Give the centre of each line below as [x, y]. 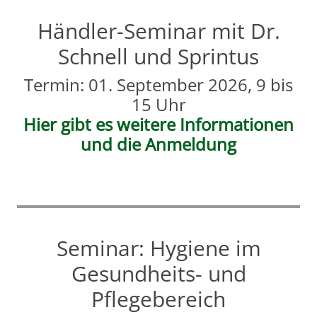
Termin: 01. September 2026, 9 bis [158, 85]
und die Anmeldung [158, 144]
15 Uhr [158, 105]
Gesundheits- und [158, 274]
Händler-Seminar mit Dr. [158, 31]
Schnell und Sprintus [158, 57]
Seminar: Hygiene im [158, 248]
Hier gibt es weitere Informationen [158, 125]
